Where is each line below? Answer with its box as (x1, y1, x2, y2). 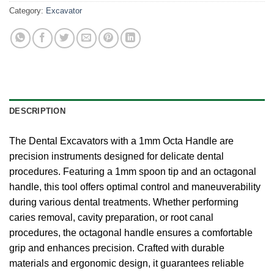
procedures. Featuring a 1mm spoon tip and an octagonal (9, 166, 256, 177)
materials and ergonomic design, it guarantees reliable (9, 258, 244, 269)
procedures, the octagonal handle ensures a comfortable (9, 228, 253, 239)
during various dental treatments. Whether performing (9, 197, 239, 208)
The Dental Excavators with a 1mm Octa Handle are (9, 136, 234, 147)
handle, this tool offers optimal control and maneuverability (9, 182, 261, 193)
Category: (9, 6, 46, 16)
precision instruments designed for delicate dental (9, 151, 224, 162)
